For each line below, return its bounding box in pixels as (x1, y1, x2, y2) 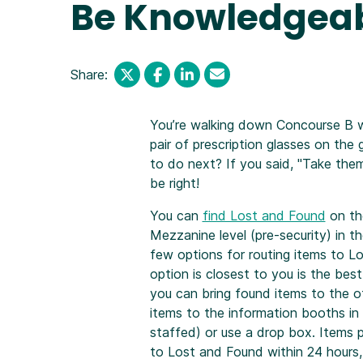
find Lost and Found (202, 207, 326, 224)
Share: (70, 66, 108, 83)
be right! (149, 174, 199, 191)
